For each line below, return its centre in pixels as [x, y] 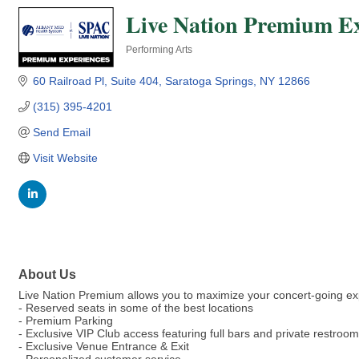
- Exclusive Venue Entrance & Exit [104, 347]
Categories [151, 61]
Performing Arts [159, 50]
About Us [47, 274]
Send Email [61, 132]
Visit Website [65, 158]
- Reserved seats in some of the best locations [136, 308]
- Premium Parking [66, 321]
